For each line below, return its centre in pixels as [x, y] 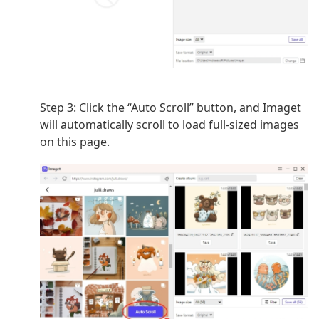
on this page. [75, 142]
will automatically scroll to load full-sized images [169, 125]
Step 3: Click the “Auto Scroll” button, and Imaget [171, 108]
